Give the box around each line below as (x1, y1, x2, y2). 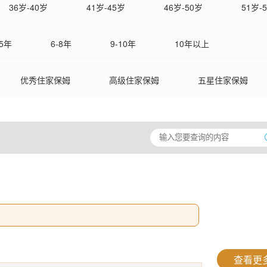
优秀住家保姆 (20, 74, 70, 86)
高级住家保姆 (109, 74, 159, 86)
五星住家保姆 (198, 74, 248, 86)
